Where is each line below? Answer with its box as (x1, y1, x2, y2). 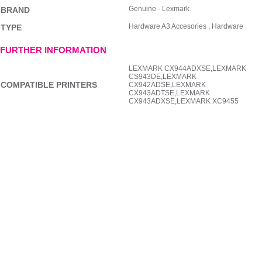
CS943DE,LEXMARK (128, 72, 196, 81)
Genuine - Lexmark (128, 4, 189, 13)
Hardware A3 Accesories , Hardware (128, 22, 243, 30)
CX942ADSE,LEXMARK (128, 80, 206, 89)
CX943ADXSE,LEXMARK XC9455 (128, 96, 239, 105)
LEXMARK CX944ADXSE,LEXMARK (128, 64, 246, 73)
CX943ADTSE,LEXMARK (128, 88, 210, 97)
